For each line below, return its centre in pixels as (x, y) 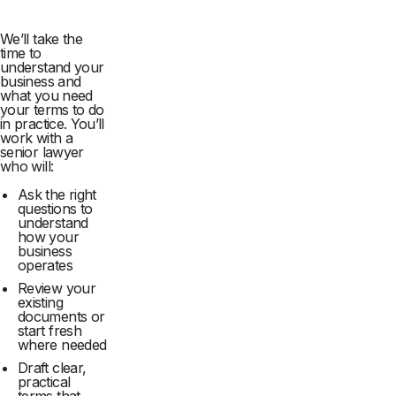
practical (44, 382)
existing (40, 303)
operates (45, 266)
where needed (62, 345)
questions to (55, 209)
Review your (57, 289)
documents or (61, 317)
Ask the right (57, 195)
